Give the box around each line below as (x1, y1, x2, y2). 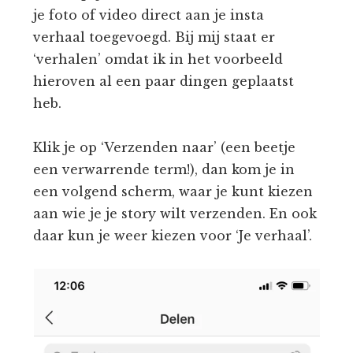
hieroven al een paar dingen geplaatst (33, 73, 295, 90)
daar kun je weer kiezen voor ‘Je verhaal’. (33, 228, 313, 244)
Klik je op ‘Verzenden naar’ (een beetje (33, 139, 296, 156)
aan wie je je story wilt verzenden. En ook (33, 206, 318, 222)
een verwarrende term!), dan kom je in (33, 162, 295, 178)
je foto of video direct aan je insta (33, 7, 265, 24)
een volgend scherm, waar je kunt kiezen (33, 184, 314, 200)
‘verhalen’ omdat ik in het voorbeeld (33, 51, 284, 68)
